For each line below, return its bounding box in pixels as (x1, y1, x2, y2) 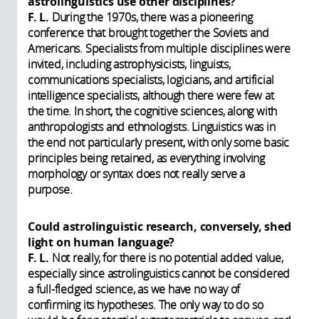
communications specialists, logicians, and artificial (28, 71, 274, 88)
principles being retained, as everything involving (28, 150, 265, 166)
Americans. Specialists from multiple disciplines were (28, 40, 291, 56)
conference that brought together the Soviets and (28, 24, 269, 41)
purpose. (28, 181, 78, 197)
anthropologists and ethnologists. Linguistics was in (28, 118, 276, 135)
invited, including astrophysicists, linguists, (28, 56, 231, 72)
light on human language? (28, 234, 175, 250)
